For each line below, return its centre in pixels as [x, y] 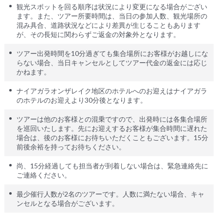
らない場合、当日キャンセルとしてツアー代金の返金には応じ [112, 63]
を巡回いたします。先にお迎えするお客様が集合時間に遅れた [112, 128]
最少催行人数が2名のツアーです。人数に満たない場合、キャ [110, 194]
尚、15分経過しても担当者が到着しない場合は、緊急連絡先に [112, 166]
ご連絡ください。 [44, 175]
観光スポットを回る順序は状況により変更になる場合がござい [112, 7]
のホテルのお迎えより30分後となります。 [82, 100]
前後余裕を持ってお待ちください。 [71, 147]
